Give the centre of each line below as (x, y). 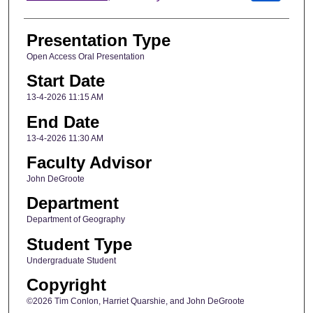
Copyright (66, 285)
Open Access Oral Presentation (85, 56)
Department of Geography (75, 220)
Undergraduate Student (71, 260)
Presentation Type (98, 40)
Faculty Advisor (89, 163)
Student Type (79, 244)
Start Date (65, 81)
